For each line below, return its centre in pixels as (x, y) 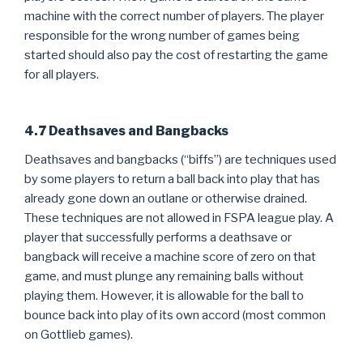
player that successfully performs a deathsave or (158, 237)
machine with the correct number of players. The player (174, 16)
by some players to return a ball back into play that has (172, 179)
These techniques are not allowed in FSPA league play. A (179, 218)
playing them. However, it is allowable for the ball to (164, 295)
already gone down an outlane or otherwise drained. (166, 198)
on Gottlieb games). (79, 334)
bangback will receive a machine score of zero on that (170, 256)
